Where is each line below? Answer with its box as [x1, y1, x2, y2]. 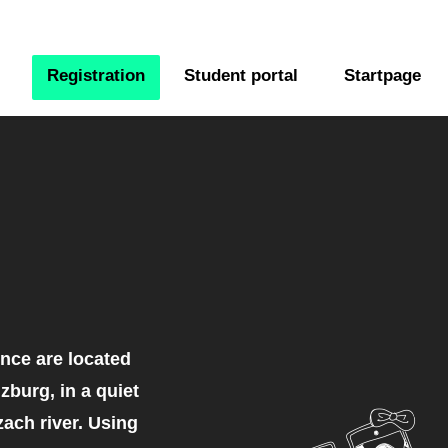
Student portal [184, 66, 298, 85]
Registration [47, 66, 145, 85]
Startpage [344, 66, 421, 85]
